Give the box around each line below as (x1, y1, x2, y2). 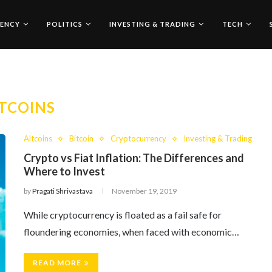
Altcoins (24, 134, 52, 143)
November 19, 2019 (112, 186, 177, 195)
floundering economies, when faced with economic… (24, 226, 239, 237)
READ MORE (33, 258, 81, 267)
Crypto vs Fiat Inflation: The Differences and (24, 151, 244, 165)
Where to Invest (24, 165, 105, 178)
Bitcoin (69, 134, 93, 143)
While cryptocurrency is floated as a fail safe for (24, 209, 222, 220)
